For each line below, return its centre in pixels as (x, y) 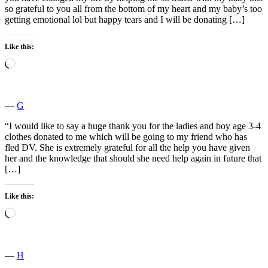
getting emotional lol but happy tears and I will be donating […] (125, 19)
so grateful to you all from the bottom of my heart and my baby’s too (133, 8)
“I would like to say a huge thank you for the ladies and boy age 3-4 (133, 126)
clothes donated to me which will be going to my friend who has (126, 136)
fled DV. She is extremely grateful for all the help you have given (127, 147)
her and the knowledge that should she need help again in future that (133, 158)
